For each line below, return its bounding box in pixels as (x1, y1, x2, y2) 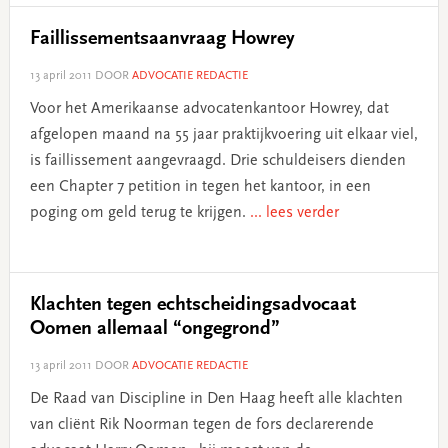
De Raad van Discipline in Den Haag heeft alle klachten (29, 390, 403, 407)
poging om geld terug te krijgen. (29, 204, 250, 221)
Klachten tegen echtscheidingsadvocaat (29, 294, 356, 315)
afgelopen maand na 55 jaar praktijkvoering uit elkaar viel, (29, 126, 418, 143)
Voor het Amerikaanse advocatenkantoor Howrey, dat (29, 100, 389, 117)
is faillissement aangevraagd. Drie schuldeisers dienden (29, 152, 406, 169)
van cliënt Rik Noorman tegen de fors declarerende (29, 416, 374, 433)
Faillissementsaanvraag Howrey (29, 28, 295, 49)
